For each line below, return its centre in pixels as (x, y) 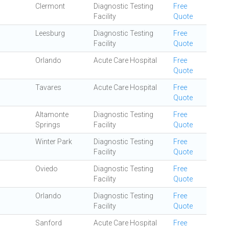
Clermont (50, 6)
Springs (48, 125)
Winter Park (54, 142)
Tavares (48, 87)
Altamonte (52, 114)
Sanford (49, 223)
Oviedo (47, 169)
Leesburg (50, 33)
